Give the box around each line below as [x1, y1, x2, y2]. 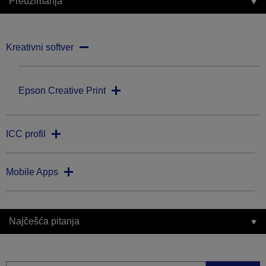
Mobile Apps [6, 167, 58, 178]
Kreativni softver [6, 42, 74, 53]
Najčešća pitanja [9, 216, 80, 227]
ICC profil [6, 129, 46, 140]
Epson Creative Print [18, 85, 106, 96]
